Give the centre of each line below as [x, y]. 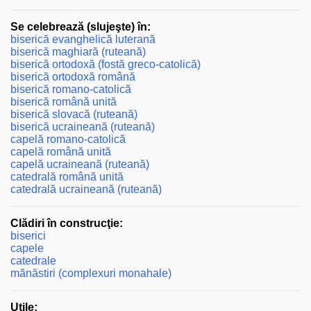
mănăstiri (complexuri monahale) [91, 274]
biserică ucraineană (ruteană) [83, 127]
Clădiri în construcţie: [67, 224]
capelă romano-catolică [68, 140]
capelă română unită [61, 152]
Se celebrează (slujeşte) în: [81, 27]
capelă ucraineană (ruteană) [80, 165]
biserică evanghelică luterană [83, 40]
